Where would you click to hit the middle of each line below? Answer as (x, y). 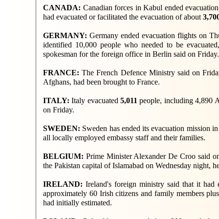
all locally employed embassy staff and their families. (124, 138)
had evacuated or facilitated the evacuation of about (123, 17)
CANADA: (63, 8)
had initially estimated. (77, 203)
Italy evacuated (96, 100)
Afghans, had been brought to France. (101, 82)
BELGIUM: (65, 156)
